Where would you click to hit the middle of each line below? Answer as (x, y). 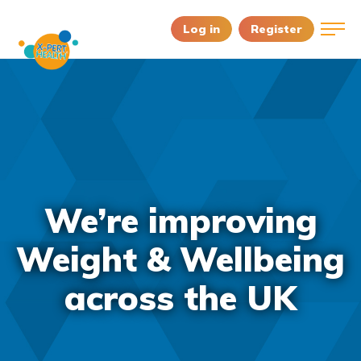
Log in (201, 29)
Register (276, 29)
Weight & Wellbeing (180, 259)
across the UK (180, 298)
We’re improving (180, 220)
